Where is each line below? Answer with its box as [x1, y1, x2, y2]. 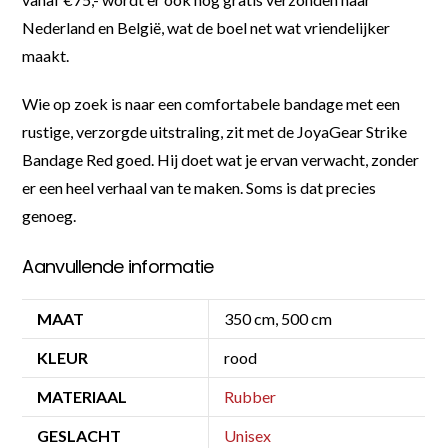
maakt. [22, 45, 70, 65]
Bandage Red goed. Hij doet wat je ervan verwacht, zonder [22, 149, 420, 169]
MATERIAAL [37, 386, 128, 406]
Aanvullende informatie [22, 253, 214, 279]
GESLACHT [37, 425, 122, 445]
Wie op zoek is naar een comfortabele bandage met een [22, 93, 401, 113]
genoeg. [22, 205, 77, 225]
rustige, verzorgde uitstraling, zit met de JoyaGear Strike [22, 121, 408, 141]
